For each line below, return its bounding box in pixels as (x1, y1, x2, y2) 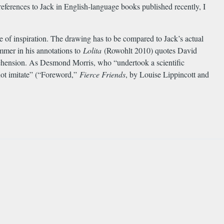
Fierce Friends (79, 69, 125, 80)
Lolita (83, 45, 104, 56)
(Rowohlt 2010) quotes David (104, 45, 197, 56)
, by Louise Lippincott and (125, 69, 209, 80)
